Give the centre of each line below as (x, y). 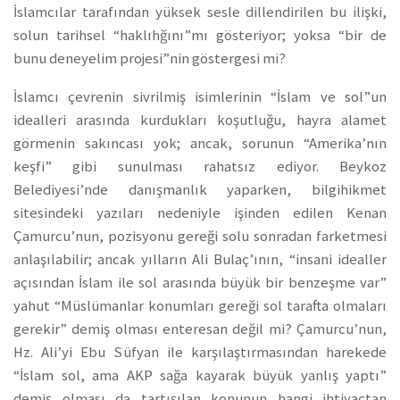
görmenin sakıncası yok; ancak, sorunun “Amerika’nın (200, 143)
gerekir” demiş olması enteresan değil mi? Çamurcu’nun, (200, 329)
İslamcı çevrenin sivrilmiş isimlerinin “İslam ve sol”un (200, 96)
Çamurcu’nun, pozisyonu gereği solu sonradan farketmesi (200, 236)
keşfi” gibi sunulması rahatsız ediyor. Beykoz (200, 166)
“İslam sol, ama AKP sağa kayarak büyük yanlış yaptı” (200, 375)
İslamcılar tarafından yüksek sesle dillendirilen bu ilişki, (200, 12)
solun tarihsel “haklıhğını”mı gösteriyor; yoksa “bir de (200, 35)
